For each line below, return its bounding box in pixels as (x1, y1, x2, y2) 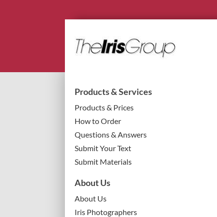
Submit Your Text (75, 143, 132, 153)
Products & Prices (75, 102, 134, 112)
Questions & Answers (75, 129, 147, 139)
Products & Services (75, 86, 153, 97)
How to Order (75, 116, 122, 125)
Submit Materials (75, 156, 132, 166)
